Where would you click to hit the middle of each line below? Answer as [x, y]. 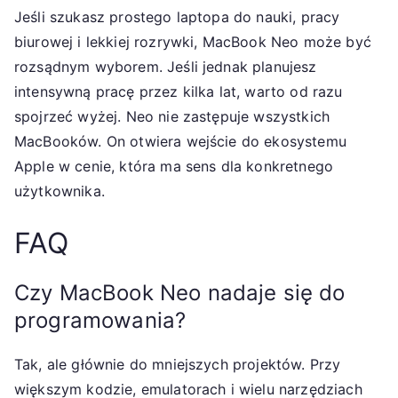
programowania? [100, 320]
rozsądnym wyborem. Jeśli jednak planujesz [166, 66]
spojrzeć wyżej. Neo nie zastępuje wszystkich [172, 116]
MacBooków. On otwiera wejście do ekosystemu [180, 141]
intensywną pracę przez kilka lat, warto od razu [179, 91]
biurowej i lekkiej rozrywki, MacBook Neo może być [193, 41]
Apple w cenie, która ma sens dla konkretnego [174, 166]
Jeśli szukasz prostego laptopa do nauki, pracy [177, 16]
